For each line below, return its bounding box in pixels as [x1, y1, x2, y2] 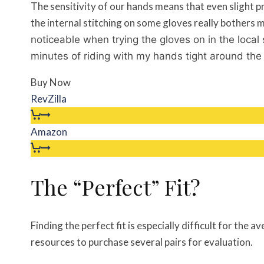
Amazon [31, 126, 67, 138]
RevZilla [31, 93, 67, 105]
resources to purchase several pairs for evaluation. [31, 236, 253, 248]
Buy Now [31, 76, 71, 88]
